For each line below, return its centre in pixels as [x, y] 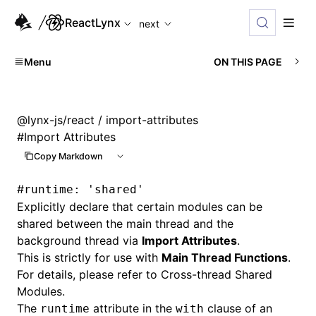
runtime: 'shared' [84, 189]
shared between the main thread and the [125, 224]
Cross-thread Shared [217, 274]
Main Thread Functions [225, 257]
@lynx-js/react [56, 120]
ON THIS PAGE [248, 61]
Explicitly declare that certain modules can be [140, 207]
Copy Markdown [68, 156]
